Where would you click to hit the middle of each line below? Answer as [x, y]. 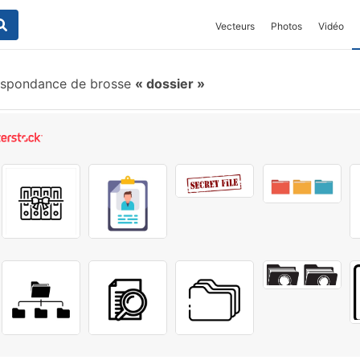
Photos [286, 26]
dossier [170, 84]
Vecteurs [235, 26]
